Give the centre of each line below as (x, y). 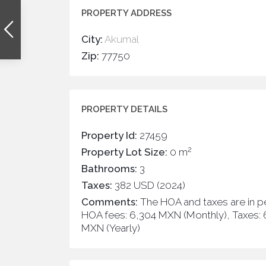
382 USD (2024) (149, 185)
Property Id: (109, 135)
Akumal (122, 39)
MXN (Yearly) (111, 228)
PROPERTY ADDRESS (126, 13)
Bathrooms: (109, 169)
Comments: (110, 202)
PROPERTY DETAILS (124, 109)
